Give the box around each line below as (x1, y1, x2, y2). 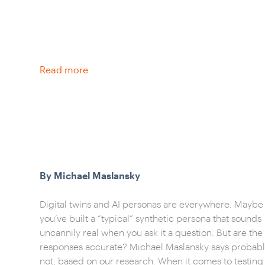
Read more (40, 64, 89, 75)
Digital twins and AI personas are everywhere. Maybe (40, 198, 264, 209)
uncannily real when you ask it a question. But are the (40, 227, 263, 238)
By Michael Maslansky (40, 170, 141, 181)
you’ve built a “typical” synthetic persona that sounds (40, 212, 262, 224)
